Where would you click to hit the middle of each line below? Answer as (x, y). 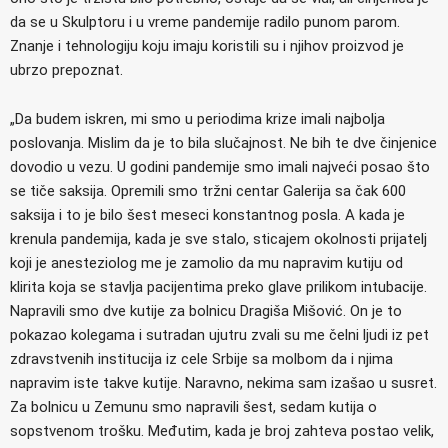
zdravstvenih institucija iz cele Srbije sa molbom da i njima (201, 358)
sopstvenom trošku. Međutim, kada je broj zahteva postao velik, (222, 430)
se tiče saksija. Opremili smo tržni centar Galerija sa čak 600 (208, 190)
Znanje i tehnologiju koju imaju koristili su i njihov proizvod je (207, 45)
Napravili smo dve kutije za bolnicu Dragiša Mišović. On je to (206, 310)
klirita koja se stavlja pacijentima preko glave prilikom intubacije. (218, 286)
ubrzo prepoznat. (66, 69)
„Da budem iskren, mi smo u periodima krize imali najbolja (197, 118)
